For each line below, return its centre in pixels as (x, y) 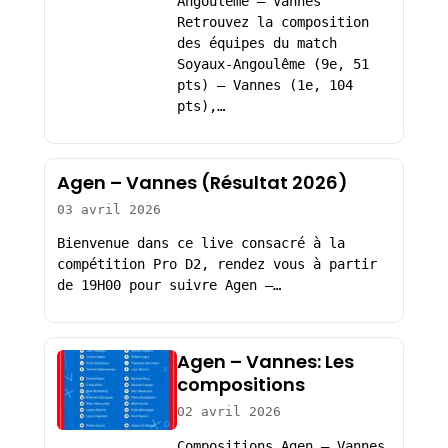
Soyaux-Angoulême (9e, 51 (272, 64)
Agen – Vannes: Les (265, 361)
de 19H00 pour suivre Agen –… (168, 285)
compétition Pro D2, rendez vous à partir (216, 264)
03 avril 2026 (108, 209)
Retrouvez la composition (272, 22)
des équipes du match (256, 43)
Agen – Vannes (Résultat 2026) (202, 182)
